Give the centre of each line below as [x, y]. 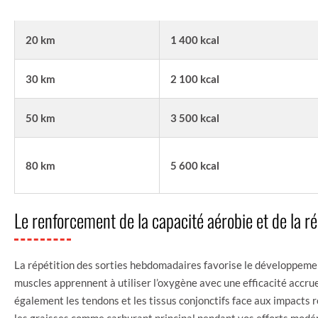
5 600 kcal [195, 165]
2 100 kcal [195, 78]
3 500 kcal [195, 117]
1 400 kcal [195, 39]
